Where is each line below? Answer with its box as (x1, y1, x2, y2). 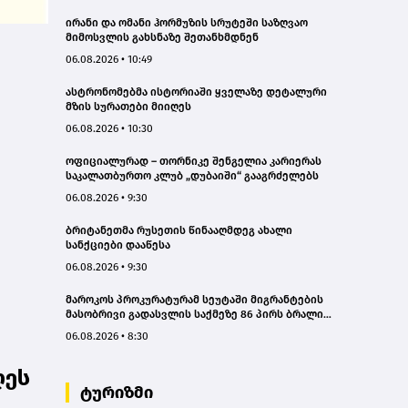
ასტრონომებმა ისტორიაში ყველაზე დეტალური (66, 85, 327, 98)
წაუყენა (66, 321, 108, 335)
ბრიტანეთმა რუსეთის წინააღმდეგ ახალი (66, 223, 292, 237)
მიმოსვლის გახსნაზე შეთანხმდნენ (66, 30, 259, 44)
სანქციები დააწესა (66, 238, 170, 251)
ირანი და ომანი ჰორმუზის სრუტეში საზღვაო (66, 15, 308, 29)
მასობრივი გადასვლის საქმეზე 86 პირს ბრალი (66, 307, 323, 321)
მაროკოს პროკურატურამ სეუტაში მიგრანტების (66, 292, 323, 306)
